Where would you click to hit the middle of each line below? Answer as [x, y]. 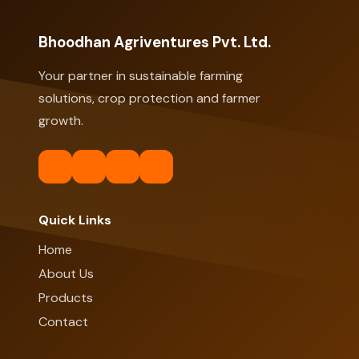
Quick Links [75, 220]
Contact [63, 322]
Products [66, 298]
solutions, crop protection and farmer [149, 98]
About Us [66, 274]
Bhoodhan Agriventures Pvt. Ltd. [155, 42]
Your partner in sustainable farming [141, 76]
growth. [61, 121]
